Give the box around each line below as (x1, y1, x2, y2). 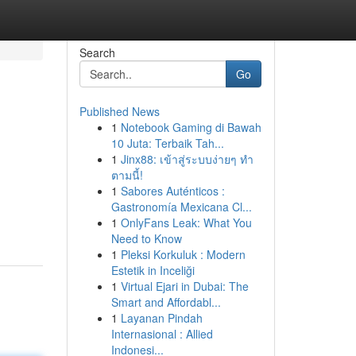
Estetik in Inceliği (110, 262, 195, 278)
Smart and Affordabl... (110, 294, 221, 310)
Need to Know (110, 230, 182, 246)
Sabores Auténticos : (120, 183, 225, 199)
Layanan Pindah (120, 310, 203, 326)
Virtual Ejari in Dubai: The (120, 278, 249, 294)
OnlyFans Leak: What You (120, 215, 252, 230)
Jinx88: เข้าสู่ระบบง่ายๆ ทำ (120, 151, 253, 167)
